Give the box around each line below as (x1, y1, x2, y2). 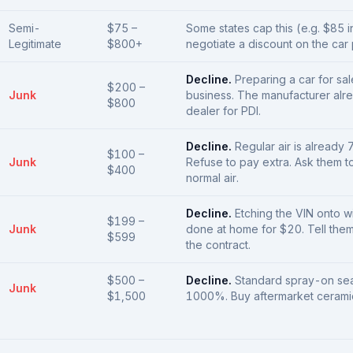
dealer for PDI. (186, 104, 261, 117)
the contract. (186, 238, 251, 251)
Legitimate (9, 37, 61, 50)
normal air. (186, 171, 239, 184)
